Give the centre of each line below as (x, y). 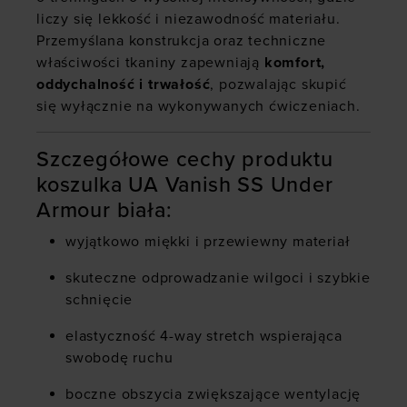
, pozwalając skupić (278, 85)
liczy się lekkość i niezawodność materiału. (189, 20)
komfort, (295, 63)
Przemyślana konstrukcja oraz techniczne (182, 41)
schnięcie (99, 300)
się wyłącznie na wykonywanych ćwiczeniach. (199, 107)
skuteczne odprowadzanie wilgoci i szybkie (218, 278)
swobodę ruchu (119, 358)
